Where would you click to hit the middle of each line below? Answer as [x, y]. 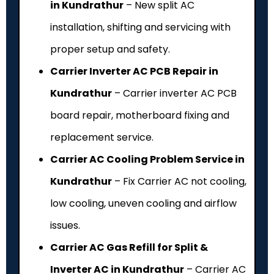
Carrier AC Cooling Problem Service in [147, 159]
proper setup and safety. [110, 49]
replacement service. [102, 137]
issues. [65, 225]
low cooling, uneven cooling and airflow [143, 203]
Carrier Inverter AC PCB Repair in [134, 71]
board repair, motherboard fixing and [140, 115]
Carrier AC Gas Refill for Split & [129, 247]
